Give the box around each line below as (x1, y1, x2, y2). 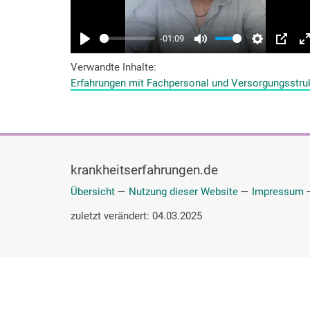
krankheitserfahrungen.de (71, 163, 218, 178)
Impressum (252, 185, 304, 198)
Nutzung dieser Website (129, 185, 238, 198)
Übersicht (71, 185, 115, 198)
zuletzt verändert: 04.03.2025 (71, 209, 202, 222)
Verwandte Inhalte (71, 60, 154, 73)
